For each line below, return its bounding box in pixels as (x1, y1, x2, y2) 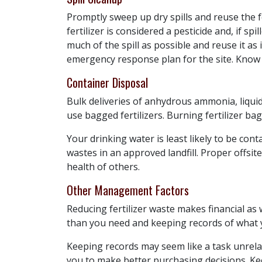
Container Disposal (67, 74, 148, 92)
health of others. (67, 160, 140, 174)
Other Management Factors (67, 181, 189, 199)
